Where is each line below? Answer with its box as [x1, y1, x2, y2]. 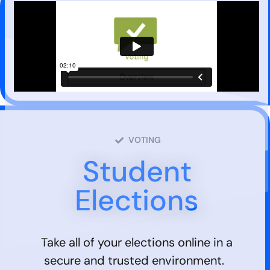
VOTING [128, 134, 162, 146]
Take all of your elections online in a [41, 234, 233, 251]
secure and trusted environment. [43, 253, 230, 269]
